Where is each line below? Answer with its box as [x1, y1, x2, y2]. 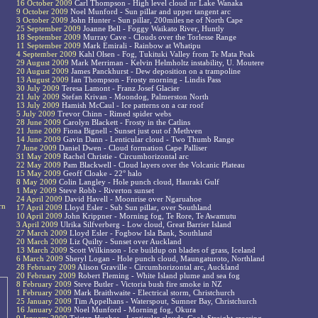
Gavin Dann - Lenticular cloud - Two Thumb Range [61, 135, 234, 144]
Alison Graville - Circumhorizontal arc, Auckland [76, 263, 239, 272]
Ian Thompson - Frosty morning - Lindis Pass [69, 75, 221, 84]
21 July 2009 [16, 92, 60, 102]
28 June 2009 [16, 118, 61, 127]
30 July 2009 [16, 84, 60, 93]
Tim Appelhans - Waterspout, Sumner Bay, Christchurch [72, 297, 257, 306]
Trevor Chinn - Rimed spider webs [55, 109, 171, 119]
